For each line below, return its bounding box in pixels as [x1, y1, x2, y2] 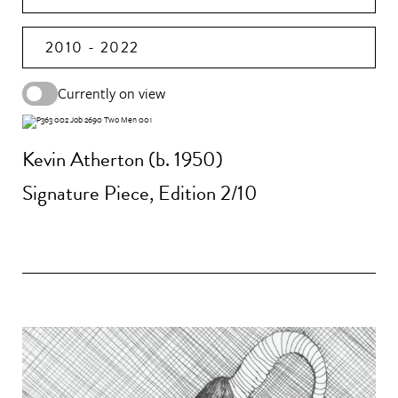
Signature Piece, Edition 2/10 [22, 177, 258, 208]
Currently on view [58, 83, 165, 104]
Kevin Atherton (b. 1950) [22, 144, 223, 174]
